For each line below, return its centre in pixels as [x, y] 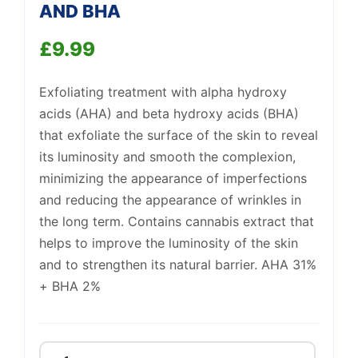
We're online [114, 43]
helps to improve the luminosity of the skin [169, 243]
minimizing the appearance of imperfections [173, 178]
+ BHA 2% [70, 286]
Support [109, 29]
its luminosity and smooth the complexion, [167, 157]
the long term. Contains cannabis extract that [177, 221]
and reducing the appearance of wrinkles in [170, 200]
